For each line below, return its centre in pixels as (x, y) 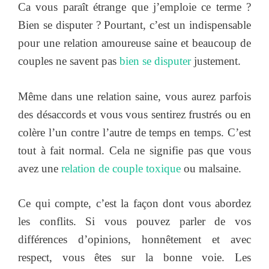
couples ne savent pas (69, 61)
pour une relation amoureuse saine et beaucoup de (134, 43)
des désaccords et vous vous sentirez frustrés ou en (134, 114)
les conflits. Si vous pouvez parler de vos (134, 222)
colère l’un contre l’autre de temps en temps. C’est (134, 132)
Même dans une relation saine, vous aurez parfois (134, 96)
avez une (40, 168)
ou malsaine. (211, 168)
